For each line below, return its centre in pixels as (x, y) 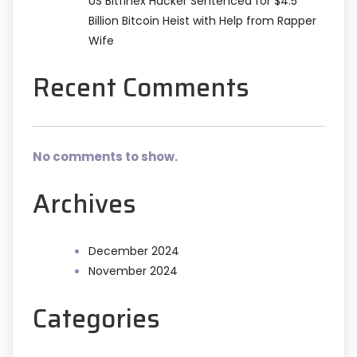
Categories (96, 318)
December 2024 (134, 251)
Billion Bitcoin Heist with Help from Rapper (202, 20)
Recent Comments (141, 88)
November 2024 (133, 271)
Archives (84, 204)
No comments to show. (105, 157)
